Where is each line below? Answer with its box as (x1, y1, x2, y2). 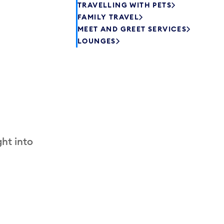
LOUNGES (77, 36, 116, 46)
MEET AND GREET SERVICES (77, 24, 187, 34)
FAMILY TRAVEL (77, 12, 139, 22)
